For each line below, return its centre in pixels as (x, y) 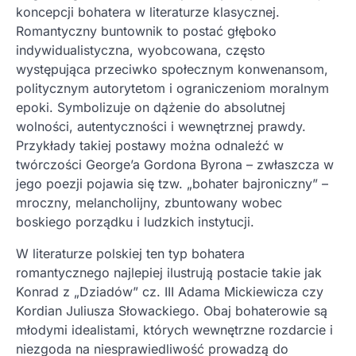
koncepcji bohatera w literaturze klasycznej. (148, 12)
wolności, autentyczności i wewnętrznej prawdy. (161, 127)
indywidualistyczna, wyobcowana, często (141, 50)
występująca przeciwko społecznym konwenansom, (172, 70)
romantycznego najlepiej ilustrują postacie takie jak (169, 273)
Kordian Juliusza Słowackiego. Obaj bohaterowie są (172, 311)
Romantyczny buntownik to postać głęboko (146, 31)
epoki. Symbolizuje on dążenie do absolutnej (151, 108)
